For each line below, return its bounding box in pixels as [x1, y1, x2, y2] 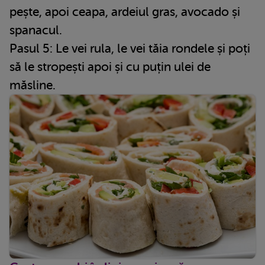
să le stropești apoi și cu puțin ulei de [9, 59, 211, 74]
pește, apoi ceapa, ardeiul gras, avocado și [9, 4, 240, 19]
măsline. [9, 77, 56, 92]
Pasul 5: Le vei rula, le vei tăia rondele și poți [9, 41, 250, 56]
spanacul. [9, 22, 62, 37]
